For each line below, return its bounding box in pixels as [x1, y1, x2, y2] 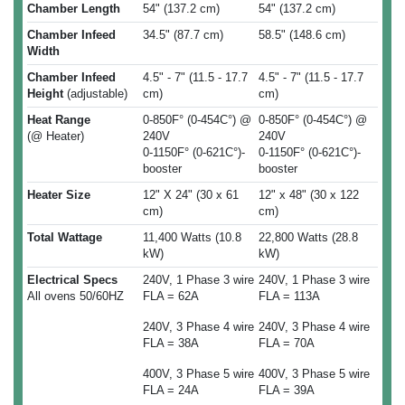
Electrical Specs [27, 273, 118, 287]
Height [27, 87, 63, 101]
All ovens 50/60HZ [27, 289, 124, 304]
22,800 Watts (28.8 [259, 231, 358, 245]
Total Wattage [27, 231, 102, 245]
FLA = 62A [143, 289, 199, 304]
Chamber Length [27, 2, 120, 16]
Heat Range [27, 113, 90, 127]
